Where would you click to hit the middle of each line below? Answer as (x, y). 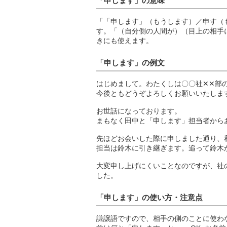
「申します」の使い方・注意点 (149, 197)
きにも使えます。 (125, 41)
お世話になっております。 (139, 111)
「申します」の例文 (130, 63)
